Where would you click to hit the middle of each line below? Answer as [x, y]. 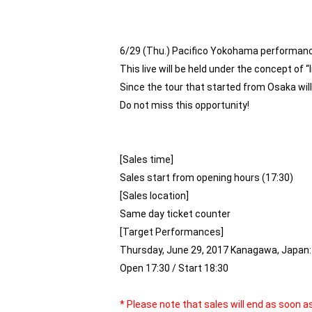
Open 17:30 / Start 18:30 [174, 268]
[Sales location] [154, 196]
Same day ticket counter [175, 214]
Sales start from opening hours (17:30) [206, 178]
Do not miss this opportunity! [185, 105]
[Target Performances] [172, 232]
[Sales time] [147, 159]
